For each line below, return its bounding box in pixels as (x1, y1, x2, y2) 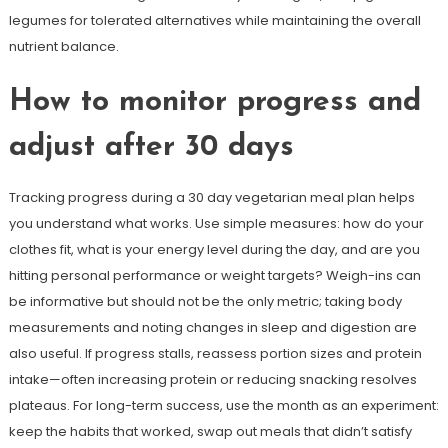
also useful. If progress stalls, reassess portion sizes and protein (8, 344, 422, 363)
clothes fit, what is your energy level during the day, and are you (8, 240, 420, 259)
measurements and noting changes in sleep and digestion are (8, 318, 417, 337)
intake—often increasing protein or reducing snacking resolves (8, 370, 417, 389)
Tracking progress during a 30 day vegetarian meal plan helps (8, 188, 415, 207)
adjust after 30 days (8, 132, 294, 163)
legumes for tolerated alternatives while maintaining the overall (8, 11, 421, 30)
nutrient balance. (8, 37, 119, 56)
